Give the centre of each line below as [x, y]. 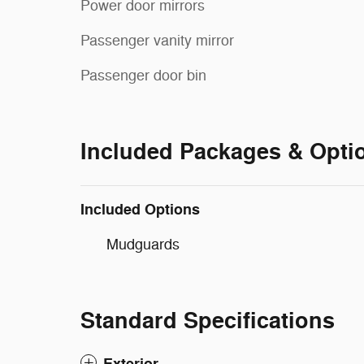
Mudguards [143, 244]
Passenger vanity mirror [157, 40]
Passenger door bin [143, 75]
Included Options [140, 209]
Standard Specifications [208, 321]
